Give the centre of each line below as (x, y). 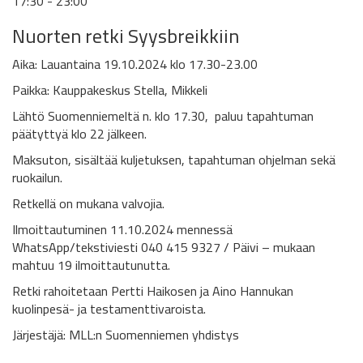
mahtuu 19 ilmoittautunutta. (91, 265)
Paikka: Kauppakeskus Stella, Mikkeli (110, 90)
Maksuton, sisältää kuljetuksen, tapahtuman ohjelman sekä (174, 160)
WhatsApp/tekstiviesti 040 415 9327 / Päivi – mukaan (164, 248)
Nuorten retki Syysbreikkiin (126, 36)
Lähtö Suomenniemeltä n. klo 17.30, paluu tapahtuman (163, 116)
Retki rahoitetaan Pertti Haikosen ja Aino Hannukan (153, 291)
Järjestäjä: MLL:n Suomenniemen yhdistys (126, 335)
